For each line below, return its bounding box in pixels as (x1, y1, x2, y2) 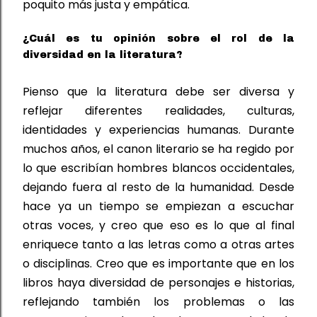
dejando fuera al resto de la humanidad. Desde (23, 178, 294, 195)
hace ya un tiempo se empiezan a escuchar (23, 197, 294, 214)
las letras (128, 236, 184, 253)
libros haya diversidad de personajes (23, 274, 234, 291)
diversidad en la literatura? (23, 49, 183, 60)
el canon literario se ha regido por (99, 140, 294, 157)
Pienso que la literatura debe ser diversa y (23, 83, 294, 100)
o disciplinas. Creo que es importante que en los (23, 255, 294, 272)
